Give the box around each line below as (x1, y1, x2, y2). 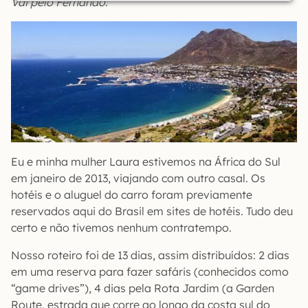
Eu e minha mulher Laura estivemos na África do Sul (11, 155, 280, 168)
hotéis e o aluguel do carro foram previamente (11, 188, 252, 201)
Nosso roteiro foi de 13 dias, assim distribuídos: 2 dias (11, 248, 289, 262)
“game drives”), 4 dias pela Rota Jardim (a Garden (11, 281, 274, 295)
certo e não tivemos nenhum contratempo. (11, 221, 232, 234)
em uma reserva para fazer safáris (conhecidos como (11, 265, 289, 278)
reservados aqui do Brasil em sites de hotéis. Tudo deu (11, 204, 293, 218)
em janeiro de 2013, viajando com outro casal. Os (11, 171, 265, 185)
